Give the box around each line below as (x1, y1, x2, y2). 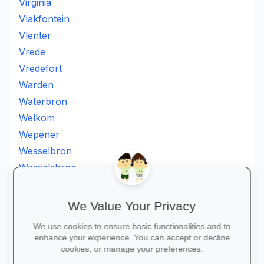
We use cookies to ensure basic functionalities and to (33, 222, 231, 231)
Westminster (19, 178, 74, 190)
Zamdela (19, 227, 57, 239)
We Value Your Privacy (68, 199, 196, 213)
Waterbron (19, 95, 67, 107)
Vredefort (19, 62, 62, 74)
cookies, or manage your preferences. (61, 245, 203, 253)
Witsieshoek (19, 211, 72, 223)
